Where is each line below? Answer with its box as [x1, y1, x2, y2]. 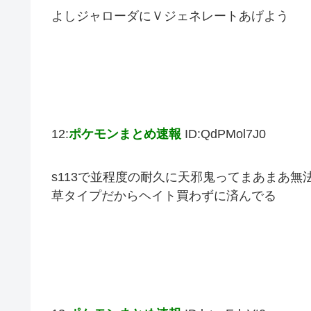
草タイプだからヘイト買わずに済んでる [51, 188, 276, 203]
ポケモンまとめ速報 [69, 127, 185, 142]
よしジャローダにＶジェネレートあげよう [51, 9, 289, 24]
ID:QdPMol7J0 [185, 127, 266, 142]
